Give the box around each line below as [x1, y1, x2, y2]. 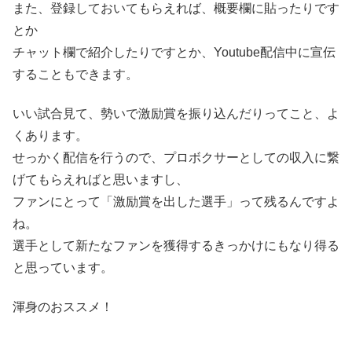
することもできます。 [13, 67, 138, 81]
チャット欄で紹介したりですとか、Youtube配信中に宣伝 [13, 45, 335, 59]
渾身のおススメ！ [13, 300, 113, 314]
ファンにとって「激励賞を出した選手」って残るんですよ [13, 195, 339, 209]
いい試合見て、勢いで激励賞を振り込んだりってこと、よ [13, 107, 339, 121]
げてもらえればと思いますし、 [13, 173, 189, 187]
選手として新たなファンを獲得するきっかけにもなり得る [13, 239, 339, 253]
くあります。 [13, 129, 88, 143]
